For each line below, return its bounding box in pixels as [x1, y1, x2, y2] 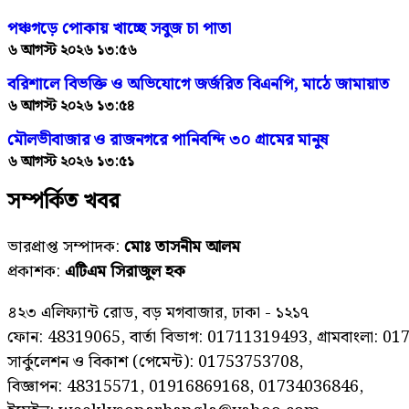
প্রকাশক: [7, 257, 65, 285]
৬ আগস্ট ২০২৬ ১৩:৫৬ [7, 38, 137, 62]
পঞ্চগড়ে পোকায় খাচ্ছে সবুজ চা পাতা [7, 15, 231, 42]
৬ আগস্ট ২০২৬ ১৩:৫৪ [7, 94, 134, 118]
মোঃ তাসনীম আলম [124, 233, 240, 260]
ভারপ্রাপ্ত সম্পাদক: [7, 233, 124, 260]
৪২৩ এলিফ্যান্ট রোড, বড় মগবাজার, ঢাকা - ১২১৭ [7, 299, 309, 326]
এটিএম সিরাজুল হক [65, 257, 185, 285]
